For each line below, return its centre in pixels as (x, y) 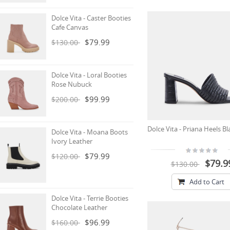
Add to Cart (207, 182)
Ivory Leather (72, 141)
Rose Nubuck (72, 84)
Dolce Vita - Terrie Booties (90, 198)
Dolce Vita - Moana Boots (90, 132)
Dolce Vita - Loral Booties (89, 75)
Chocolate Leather (79, 207)
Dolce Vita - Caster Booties (91, 18)
